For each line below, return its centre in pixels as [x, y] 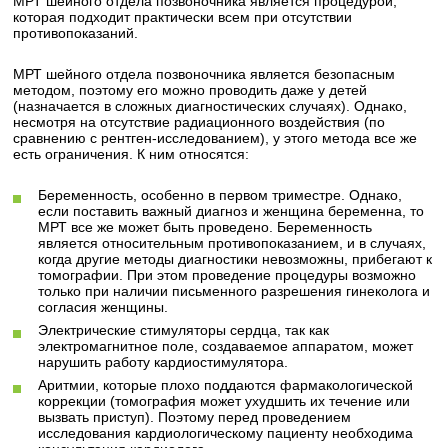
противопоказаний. [76, 33]
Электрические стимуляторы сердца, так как [184, 330]
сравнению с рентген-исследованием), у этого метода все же [215, 138]
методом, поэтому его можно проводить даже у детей [190, 90]
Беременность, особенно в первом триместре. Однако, [220, 195]
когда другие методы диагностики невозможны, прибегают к [235, 259]
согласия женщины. [103, 307]
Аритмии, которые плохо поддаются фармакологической [226, 385]
